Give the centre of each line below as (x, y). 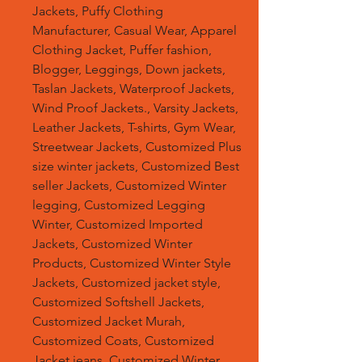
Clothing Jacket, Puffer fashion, (122, 50)
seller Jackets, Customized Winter (129, 185)
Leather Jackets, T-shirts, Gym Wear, (134, 127)
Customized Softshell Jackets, (118, 302)
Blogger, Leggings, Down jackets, (129, 69)
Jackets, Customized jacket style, (126, 282)
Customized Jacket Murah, (109, 321)
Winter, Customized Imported (118, 224)
